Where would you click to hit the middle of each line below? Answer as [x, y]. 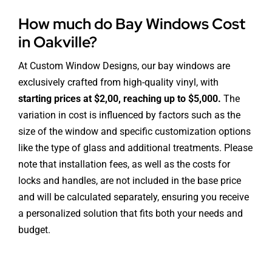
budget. [34, 229]
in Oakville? [57, 42]
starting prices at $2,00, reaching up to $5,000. [119, 98]
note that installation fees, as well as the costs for [124, 164]
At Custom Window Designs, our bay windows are [124, 66]
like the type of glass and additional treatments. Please [135, 148]
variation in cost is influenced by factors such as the [129, 115]
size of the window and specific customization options [134, 131]
